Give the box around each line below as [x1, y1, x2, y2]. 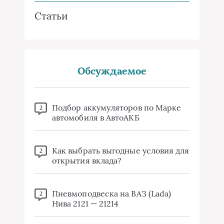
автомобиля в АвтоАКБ [52, 112, 139, 123]
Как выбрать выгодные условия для [52, 145, 189, 156]
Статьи [34, 9, 68, 22]
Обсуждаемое [77, 64, 146, 77]
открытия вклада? [52, 155, 122, 166]
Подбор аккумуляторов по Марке [52, 102, 181, 113]
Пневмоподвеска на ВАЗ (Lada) [52, 188, 171, 199]
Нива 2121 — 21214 [52, 198, 119, 209]
